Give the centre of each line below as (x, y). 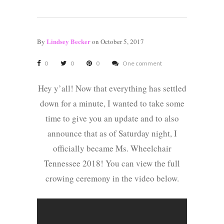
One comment (142, 63)
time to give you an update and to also (112, 118)
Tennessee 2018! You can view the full (112, 163)
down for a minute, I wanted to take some (112, 103)
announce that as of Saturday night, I (112, 133)
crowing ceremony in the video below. (112, 178)
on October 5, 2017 (117, 42)
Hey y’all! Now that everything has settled (112, 88)
